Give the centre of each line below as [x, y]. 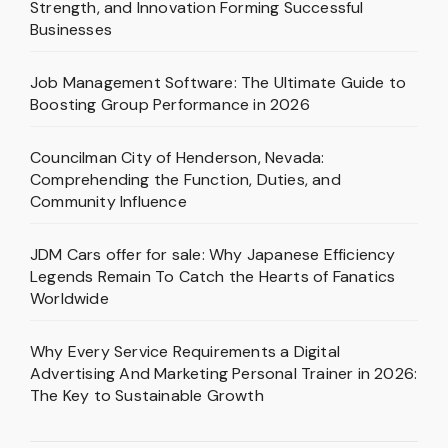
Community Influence [108, 201]
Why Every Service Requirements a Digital [185, 351]
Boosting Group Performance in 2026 [170, 104]
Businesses [71, 29]
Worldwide [69, 298]
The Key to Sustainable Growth [147, 395]
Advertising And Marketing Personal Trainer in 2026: [224, 373]
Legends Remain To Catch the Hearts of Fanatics [213, 276]
